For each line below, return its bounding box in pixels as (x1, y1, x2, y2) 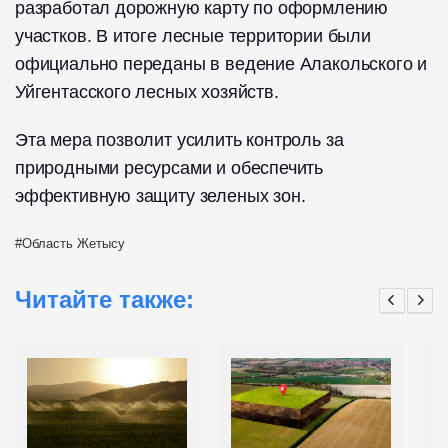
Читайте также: (15, 286, 194, 314)
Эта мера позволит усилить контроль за (15, 129, 344, 150)
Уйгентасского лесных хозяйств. (15, 81, 279, 102)
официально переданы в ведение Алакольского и (15, 53, 428, 74)
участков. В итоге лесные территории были (15, 25, 371, 46)
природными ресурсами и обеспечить (15, 157, 324, 178)
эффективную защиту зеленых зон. (15, 185, 306, 206)
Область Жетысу (22, 235, 125, 251)
